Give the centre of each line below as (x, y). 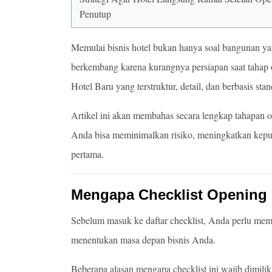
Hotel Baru (92, 86)
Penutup (95, 14)
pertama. (87, 154)
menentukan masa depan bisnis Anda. (143, 240)
